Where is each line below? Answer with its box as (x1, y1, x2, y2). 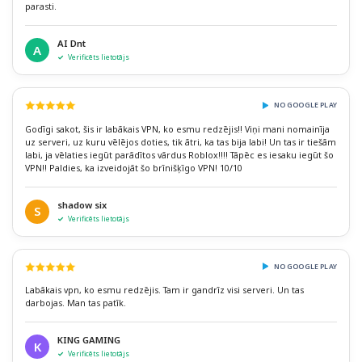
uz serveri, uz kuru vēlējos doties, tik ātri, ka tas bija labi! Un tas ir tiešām (25, 136, 336, 148)
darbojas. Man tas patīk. (25, 297, 126, 309)
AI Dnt (57, 37, 86, 50)
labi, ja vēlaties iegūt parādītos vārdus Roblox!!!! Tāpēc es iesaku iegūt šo (25, 149, 334, 161)
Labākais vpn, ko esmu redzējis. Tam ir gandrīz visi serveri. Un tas (25, 284, 304, 297)
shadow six (57, 198, 107, 211)
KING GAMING (57, 334, 120, 347)
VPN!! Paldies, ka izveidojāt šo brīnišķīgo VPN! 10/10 (25, 162, 242, 174)
